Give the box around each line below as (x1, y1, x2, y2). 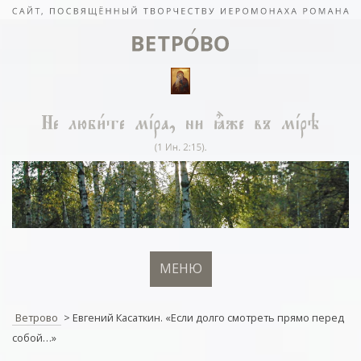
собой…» (12, 330, 56, 345)
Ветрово (15, 309, 58, 325)
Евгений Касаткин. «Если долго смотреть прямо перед (73, 309, 344, 325)
